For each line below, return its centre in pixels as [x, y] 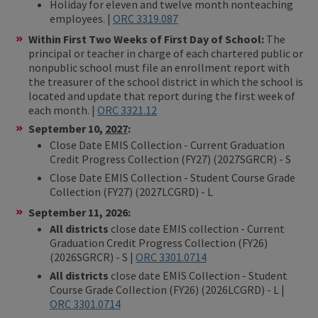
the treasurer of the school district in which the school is [166, 81]
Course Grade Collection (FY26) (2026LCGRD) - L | [167, 289]
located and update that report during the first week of [162, 95]
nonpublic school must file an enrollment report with [159, 67]
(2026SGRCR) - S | [93, 257]
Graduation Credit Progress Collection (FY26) [159, 242]
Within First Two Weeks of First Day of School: [146, 39]
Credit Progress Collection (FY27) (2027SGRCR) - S [171, 159]
